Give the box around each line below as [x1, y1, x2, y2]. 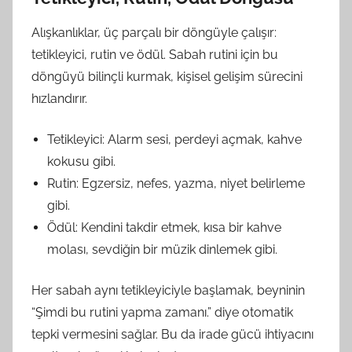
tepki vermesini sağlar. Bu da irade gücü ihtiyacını [31, 327, 313, 342]
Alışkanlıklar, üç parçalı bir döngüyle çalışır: [31, 25, 277, 40]
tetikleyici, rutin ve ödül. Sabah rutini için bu [31, 47, 278, 62]
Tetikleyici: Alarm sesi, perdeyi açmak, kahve [47, 132, 302, 147]
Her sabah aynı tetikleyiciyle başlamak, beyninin [31, 283, 305, 298]
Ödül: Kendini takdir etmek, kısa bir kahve [47, 220, 281, 235]
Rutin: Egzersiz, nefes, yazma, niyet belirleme [47, 176, 305, 191]
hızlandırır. [31, 91, 87, 106]
